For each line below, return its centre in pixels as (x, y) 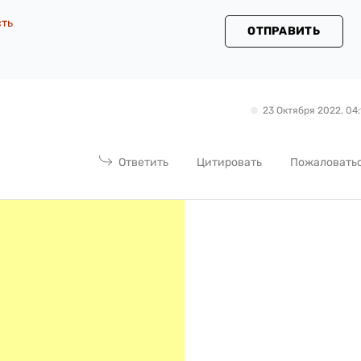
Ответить (144, 162)
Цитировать (230, 162)
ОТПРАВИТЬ (284, 31)
